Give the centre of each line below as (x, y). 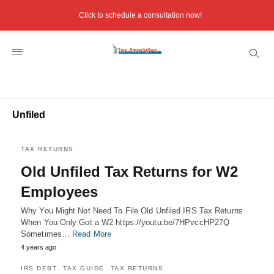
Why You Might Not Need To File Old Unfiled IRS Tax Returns (132, 211)
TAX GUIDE (84, 268)
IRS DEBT (39, 268)
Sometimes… (47, 234)
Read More (92, 234)
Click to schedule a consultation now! (140, 15)
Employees (59, 192)
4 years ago (39, 247)
